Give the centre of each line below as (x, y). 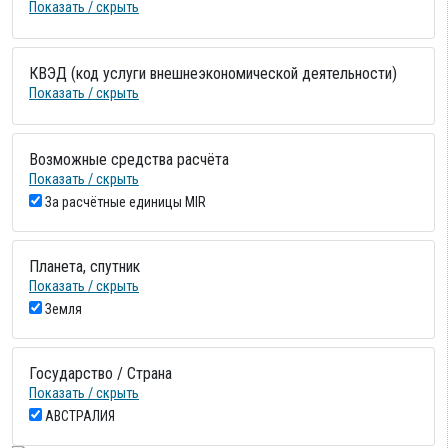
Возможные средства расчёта (129, 159)
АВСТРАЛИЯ (80, 415)
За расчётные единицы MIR (125, 201)
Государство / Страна (100, 373)
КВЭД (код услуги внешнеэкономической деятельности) (213, 73)
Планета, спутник (84, 266)
